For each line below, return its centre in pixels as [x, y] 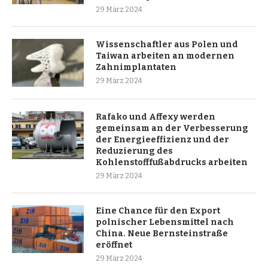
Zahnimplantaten [136, 67]
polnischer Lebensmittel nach [165, 222]
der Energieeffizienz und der [162, 139]
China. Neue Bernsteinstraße [162, 233]
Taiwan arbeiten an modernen [165, 56]
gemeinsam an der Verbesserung [172, 128]
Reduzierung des [134, 151]
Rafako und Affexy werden [156, 117]
